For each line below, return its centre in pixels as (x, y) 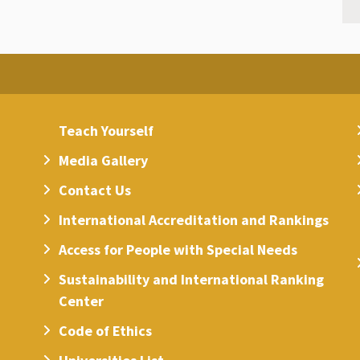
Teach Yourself (106, 131)
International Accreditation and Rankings (194, 220)
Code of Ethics (106, 331)
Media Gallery (104, 161)
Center (82, 301)
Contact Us (95, 190)
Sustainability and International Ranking (192, 280)
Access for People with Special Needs (178, 250)
